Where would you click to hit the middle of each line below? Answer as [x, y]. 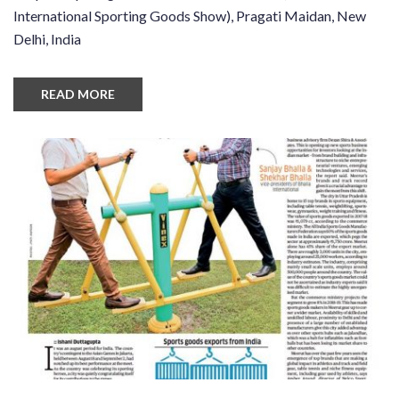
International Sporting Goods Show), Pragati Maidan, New [190, 16]
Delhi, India [47, 39]
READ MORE [78, 94]
